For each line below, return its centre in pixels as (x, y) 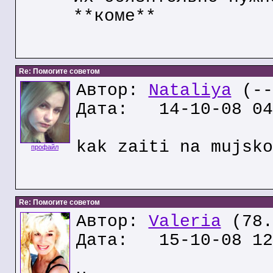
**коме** (114, 16)
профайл (45, 147)
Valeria (185, 222)
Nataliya (190, 90)
